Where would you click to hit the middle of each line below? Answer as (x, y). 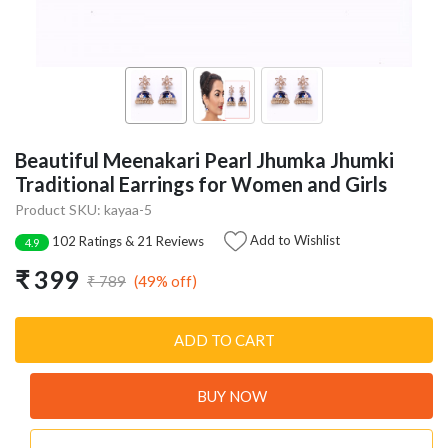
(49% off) (165, 280)
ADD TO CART (224, 340)
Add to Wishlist (293, 239)
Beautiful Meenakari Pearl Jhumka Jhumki (204, 159)
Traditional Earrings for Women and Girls (201, 183)
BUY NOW (231, 396)
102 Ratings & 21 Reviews (126, 241)
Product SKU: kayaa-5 (83, 210)
